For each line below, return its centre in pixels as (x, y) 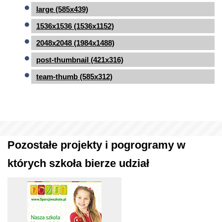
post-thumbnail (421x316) (80, 59)
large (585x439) (62, 9)
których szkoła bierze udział (78, 163)
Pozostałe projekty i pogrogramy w (96, 145)
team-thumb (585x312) (74, 76)
